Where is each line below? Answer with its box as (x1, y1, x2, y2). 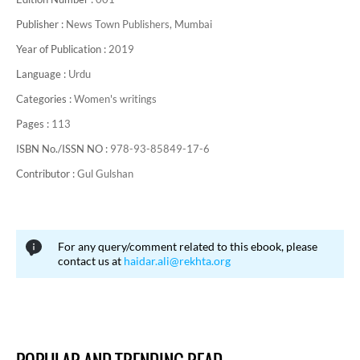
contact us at (58, 254, 124, 268)
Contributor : (16, 167, 77, 180)
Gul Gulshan (77, 167, 133, 180)
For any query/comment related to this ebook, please (58, 239, 317, 253)
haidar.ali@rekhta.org (124, 254, 231, 268)
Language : (16, 67, 68, 80)
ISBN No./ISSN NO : (16, 142, 110, 155)
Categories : (16, 92, 74, 105)
